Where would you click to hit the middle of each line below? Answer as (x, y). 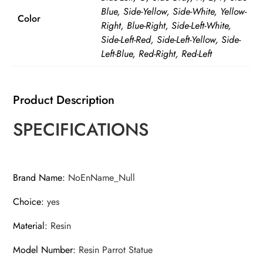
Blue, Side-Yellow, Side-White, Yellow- (174, 12)
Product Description (64, 100)
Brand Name (38, 178)
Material (29, 226)
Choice (27, 202)
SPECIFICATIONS (81, 130)
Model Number (43, 250)
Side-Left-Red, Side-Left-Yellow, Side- (171, 40)
